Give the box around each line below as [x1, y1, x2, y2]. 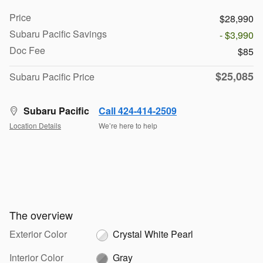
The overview [9, 207, 73, 223]
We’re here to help [99, 120, 157, 130]
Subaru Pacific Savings [9, 27, 107, 41]
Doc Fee [9, 43, 45, 58]
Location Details [9, 120, 61, 130]
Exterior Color [9, 227, 67, 241]
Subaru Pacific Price [9, 70, 95, 84]
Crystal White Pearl [112, 227, 193, 241]
